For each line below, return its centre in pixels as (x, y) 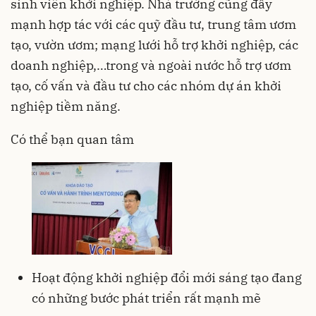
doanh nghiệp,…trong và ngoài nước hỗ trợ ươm (151, 65)
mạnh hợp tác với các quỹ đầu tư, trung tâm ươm (153, 24)
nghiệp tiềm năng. (66, 106)
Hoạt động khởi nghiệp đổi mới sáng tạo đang (167, 277)
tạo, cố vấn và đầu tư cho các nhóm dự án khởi (146, 85)
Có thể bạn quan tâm (72, 139)
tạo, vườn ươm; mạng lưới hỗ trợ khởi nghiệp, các (154, 44)
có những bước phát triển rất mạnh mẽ (146, 298)
